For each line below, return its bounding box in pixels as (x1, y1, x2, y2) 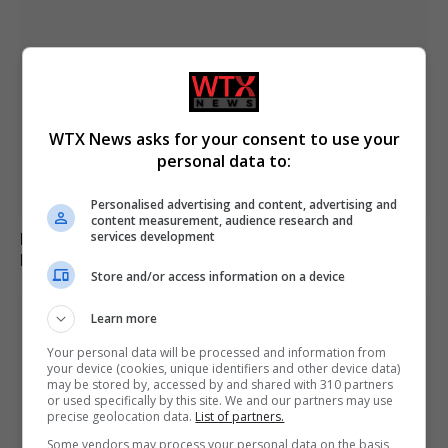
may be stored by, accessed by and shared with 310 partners (47, 375, 394, 393)
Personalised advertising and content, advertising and (91, 195, 398, 213)
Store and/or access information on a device (91, 268, 346, 285)
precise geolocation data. (47, 407, 196, 425)
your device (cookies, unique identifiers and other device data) (47, 359, 401, 377)
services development (91, 227, 216, 245)
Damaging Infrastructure (20, 248, 205, 271)
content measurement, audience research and (91, 211, 354, 229)
